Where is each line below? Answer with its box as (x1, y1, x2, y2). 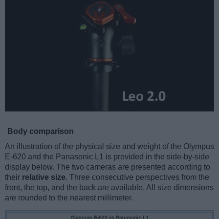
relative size (22, 173, 66, 182)
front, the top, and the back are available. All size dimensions (5, 183, 214, 192)
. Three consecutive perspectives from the (66, 173, 209, 182)
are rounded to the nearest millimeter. (5, 194, 133, 202)
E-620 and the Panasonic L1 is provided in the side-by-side (5, 153, 209, 161)
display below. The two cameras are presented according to (5, 163, 210, 172)
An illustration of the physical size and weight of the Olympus (5, 142, 214, 151)
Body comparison (7, 127, 74, 136)
